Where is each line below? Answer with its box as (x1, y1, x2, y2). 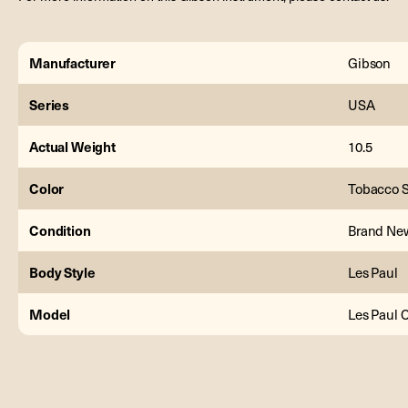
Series (29, 94, 70, 114)
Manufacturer (29, 52, 117, 72)
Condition (29, 219, 91, 240)
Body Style (29, 261, 96, 281)
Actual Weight (29, 136, 117, 156)
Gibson (348, 53, 392, 72)
